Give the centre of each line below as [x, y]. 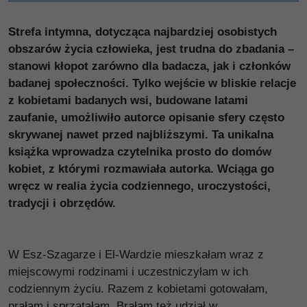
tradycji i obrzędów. [62, 203]
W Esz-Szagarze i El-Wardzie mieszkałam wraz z [136, 255]
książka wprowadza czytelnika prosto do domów [140, 152]
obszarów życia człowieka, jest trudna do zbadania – [151, 49]
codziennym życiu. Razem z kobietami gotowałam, [138, 289]
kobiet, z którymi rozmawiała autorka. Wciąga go [141, 169]
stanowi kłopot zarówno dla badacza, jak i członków [149, 66]
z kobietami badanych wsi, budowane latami [128, 100]
